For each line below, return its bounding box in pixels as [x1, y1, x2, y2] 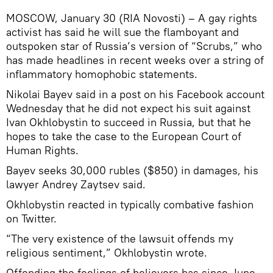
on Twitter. [6, 211, 57, 226]
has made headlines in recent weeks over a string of [6, 53, 264, 68]
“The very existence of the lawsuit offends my [6, 232, 233, 246]
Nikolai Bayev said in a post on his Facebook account [6, 87, 264, 102]
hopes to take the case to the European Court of [6, 129, 241, 144]
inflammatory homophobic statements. [6, 67, 197, 82]
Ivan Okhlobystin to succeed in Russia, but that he [6, 115, 251, 130]
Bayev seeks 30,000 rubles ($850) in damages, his [6, 163, 258, 178]
